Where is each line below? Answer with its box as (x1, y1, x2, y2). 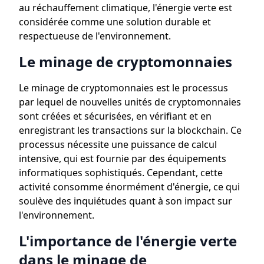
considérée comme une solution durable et (19, 15, 211, 28)
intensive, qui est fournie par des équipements (19, 152, 226, 165)
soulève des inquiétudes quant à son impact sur (19, 194, 232, 207)
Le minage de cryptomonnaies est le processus (19, 81, 228, 94)
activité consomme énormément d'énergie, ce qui (19, 180, 240, 193)
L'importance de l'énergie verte (19, 231, 237, 250)
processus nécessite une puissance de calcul (19, 138, 217, 151)
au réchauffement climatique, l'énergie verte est (19, 1, 232, 14)
